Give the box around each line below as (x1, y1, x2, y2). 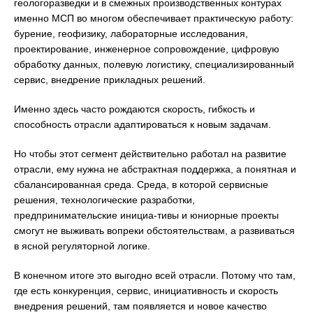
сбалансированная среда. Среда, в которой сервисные (14, 179, 268, 191)
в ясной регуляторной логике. (14, 240, 150, 252)
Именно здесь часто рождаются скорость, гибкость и (14, 103, 255, 115)
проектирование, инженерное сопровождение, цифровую (14, 43, 279, 55)
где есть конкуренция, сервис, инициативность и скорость (14, 285, 278, 297)
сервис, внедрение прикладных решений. (14, 74, 205, 86)
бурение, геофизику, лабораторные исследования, (14, 28, 248, 40)
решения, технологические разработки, (14, 194, 195, 206)
